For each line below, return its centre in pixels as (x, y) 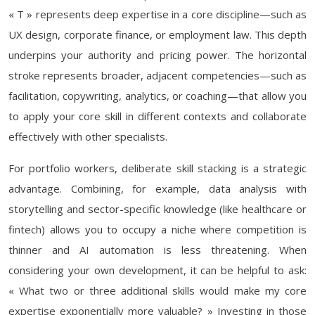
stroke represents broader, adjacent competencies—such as (157, 75)
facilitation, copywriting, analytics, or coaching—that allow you (157, 96)
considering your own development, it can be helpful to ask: (157, 270)
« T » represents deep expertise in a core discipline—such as (157, 14)
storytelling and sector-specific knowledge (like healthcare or (157, 209)
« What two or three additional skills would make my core (157, 290)
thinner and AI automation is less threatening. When (157, 250)
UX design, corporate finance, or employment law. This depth (157, 34)
